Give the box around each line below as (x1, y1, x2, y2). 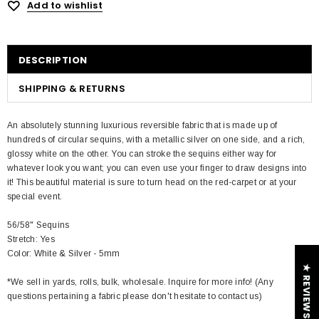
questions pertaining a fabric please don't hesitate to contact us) (7, 291, 262, 301)
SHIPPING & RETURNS (19, 82, 126, 95)
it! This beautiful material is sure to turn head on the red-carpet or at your (7, 177, 297, 187)
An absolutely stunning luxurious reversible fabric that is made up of (7, 120, 278, 130)
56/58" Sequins (7, 220, 70, 230)
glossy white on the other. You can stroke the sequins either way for (7, 149, 277, 159)
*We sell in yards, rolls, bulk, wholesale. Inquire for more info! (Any (7, 277, 273, 287)
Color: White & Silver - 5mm (7, 249, 120, 258)
